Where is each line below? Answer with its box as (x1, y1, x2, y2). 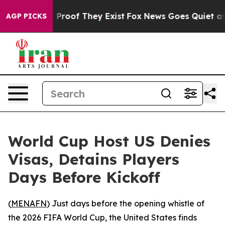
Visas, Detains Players (8, 150, 179, 169)
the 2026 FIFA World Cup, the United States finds (8, 212, 197, 222)
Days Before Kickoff (8, 168, 160, 187)
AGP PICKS (6, 12, 47, 21)
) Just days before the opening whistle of (47, 198, 204, 208)
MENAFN (11, 198, 47, 208)
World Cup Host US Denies (8, 132, 210, 151)
